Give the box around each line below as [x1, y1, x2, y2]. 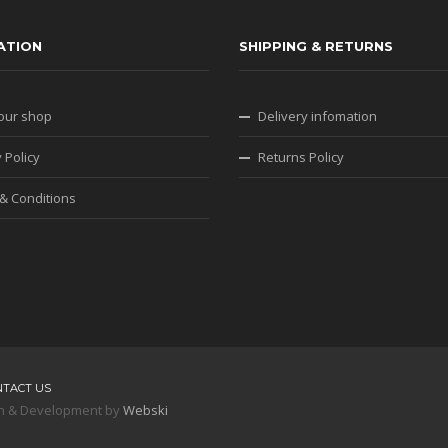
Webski [123, 401, 168, 419]
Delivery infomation [258, 107, 377, 125]
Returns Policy [258, 148, 344, 166]
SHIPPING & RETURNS [239, 38, 393, 54]
